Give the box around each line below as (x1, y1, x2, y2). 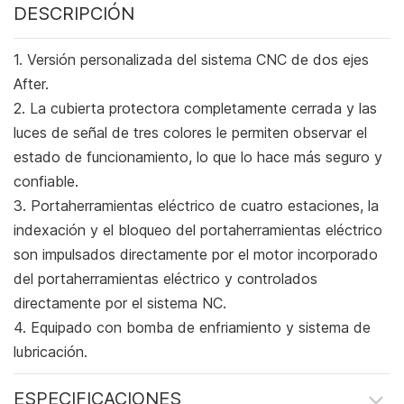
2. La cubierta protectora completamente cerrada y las (14, 99, 377, 118)
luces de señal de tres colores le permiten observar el (14, 124, 367, 142)
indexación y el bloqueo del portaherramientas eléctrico (14, 221, 382, 240)
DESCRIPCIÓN (14, 3, 134, 25)
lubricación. (14, 343, 87, 362)
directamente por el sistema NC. (14, 294, 226, 313)
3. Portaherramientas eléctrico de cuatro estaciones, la (14, 197, 379, 216)
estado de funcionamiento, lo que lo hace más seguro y (14, 148, 382, 167)
